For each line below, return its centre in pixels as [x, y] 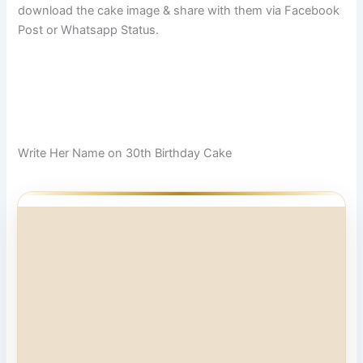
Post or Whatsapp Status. [89, 30]
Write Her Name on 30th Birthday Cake [125, 153]
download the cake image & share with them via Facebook [179, 10]
